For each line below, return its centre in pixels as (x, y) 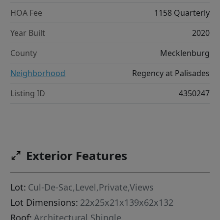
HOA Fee (27, 13)
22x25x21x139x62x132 (127, 202)
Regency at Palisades (171, 73)
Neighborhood (38, 73)
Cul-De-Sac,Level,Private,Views (91, 187)
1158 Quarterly (182, 13)
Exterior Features (77, 155)
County (24, 53)
